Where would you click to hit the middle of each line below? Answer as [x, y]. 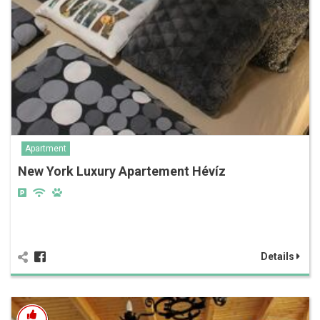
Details [279, 256]
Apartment [46, 148]
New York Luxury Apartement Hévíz [122, 171]
